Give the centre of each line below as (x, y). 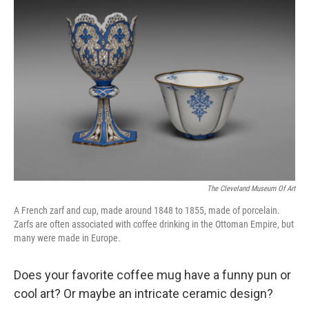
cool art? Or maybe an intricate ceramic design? (143, 293)
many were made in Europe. (67, 238)
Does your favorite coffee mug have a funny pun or (152, 275)
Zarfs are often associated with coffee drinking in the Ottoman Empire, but (154, 224)
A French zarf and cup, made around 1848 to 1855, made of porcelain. (147, 210)
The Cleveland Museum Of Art (251, 189)
